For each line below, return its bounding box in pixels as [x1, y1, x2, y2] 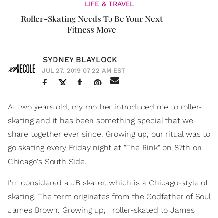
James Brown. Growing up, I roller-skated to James [8, 205, 195, 215]
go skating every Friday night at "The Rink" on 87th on [8, 143, 202, 153]
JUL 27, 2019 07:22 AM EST [42, 67, 125, 74]
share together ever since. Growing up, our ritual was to [8, 129, 210, 139]
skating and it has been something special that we [8, 116, 193, 126]
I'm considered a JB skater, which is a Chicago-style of [8, 178, 208, 188]
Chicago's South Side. [8, 157, 87, 166]
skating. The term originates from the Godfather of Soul [8, 192, 210, 201]
